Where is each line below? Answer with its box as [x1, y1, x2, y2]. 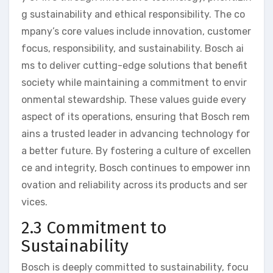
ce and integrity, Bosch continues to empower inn [21, 161, 250, 174]
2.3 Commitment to [21, 217, 167, 238]
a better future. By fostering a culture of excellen [21, 144, 251, 157]
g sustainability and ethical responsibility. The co [21, 8, 245, 20]
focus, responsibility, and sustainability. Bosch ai [21, 42, 244, 54]
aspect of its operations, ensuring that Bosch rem [21, 110, 250, 122]
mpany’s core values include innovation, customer [21, 25, 251, 37]
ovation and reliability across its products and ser [21, 179, 247, 191]
